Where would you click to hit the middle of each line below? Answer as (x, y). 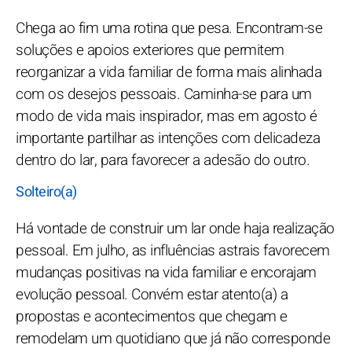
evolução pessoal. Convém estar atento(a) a (152, 295)
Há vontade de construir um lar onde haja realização (175, 229)
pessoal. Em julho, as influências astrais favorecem (173, 251)
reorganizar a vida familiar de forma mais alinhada (169, 73)
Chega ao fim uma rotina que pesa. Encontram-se (169, 29)
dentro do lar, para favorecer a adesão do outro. (163, 161)
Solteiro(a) (46, 192)
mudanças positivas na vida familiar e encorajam (166, 273)
